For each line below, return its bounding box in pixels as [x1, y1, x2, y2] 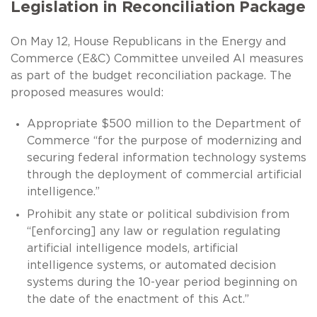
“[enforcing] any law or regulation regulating [26, 225, 280, 237]
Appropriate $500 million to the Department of [26, 117, 301, 129]
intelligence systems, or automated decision [26, 259, 276, 271]
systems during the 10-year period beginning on [26, 276, 297, 288]
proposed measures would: [11, 86, 163, 98]
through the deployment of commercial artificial [26, 168, 302, 180]
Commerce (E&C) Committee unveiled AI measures [11, 52, 304, 64]
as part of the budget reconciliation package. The [11, 69, 292, 81]
